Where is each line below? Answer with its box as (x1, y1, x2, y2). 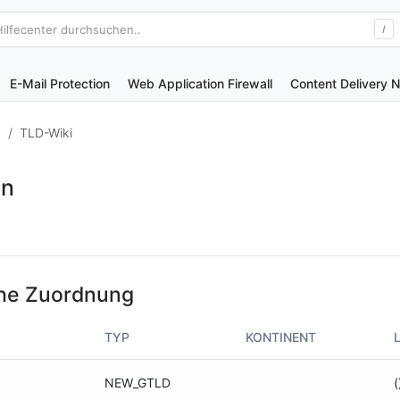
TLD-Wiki (20, 125, 72, 140)
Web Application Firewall (128, 76, 272, 91)
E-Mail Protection (10, 76, 110, 91)
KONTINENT (246, 329, 316, 345)
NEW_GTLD (104, 375, 171, 390)
